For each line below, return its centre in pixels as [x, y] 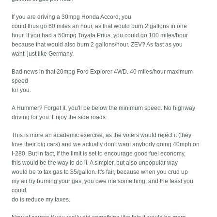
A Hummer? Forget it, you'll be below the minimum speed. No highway [104, 108]
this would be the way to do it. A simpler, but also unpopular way [95, 163]
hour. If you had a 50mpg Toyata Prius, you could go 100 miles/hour [100, 36]
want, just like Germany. [43, 54]
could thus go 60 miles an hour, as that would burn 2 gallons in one [100, 26]
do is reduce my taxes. [41, 200]
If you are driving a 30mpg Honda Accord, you [72, 17]
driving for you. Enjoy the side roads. [60, 117]
